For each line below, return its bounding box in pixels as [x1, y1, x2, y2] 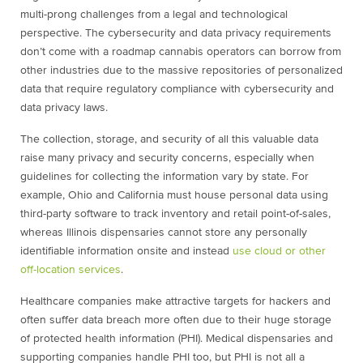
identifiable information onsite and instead [20, 246, 233, 258]
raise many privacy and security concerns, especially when [20, 152, 314, 164]
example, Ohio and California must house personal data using [20, 190, 328, 202]
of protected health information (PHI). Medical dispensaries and [20, 333, 333, 345]
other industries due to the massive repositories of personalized [20, 65, 343, 77]
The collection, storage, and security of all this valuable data [20, 134, 318, 146]
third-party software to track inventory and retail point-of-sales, [20, 208, 331, 220]
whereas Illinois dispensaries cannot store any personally [20, 227, 307, 239]
